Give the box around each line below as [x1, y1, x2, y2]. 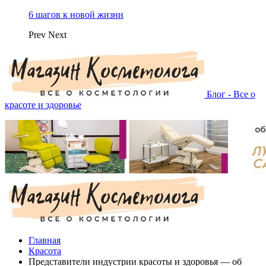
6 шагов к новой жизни [28, 9, 123, 20]
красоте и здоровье [5, 100, 81, 110]
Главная [28, 235, 61, 245]
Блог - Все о [207, 89, 255, 99]
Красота [28, 246, 61, 256]
